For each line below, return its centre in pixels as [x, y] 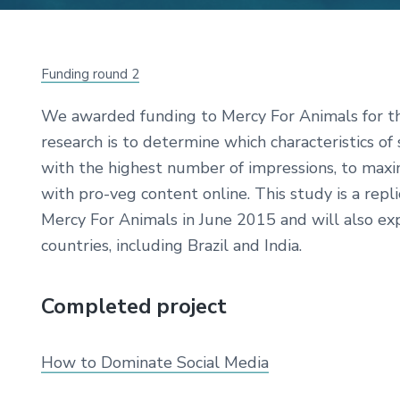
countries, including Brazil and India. [171, 245]
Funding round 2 [90, 74]
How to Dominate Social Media [155, 363]
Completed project [134, 307]
